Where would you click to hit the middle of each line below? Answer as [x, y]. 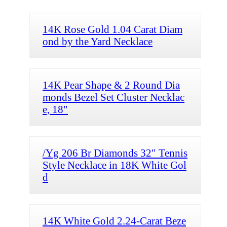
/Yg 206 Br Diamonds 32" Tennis [115, 153]
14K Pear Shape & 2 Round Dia [111, 85]
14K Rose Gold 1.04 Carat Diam [112, 29]
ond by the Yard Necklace [98, 41]
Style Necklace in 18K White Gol [115, 165]
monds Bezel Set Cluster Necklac [113, 97]
